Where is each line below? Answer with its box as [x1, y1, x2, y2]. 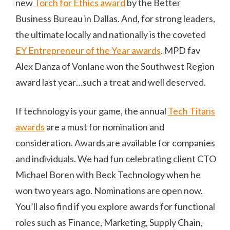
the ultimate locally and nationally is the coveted [15, 28, 206, 40]
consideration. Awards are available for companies [15, 137, 215, 148]
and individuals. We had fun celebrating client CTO [15, 152, 216, 164]
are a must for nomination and [45, 121, 164, 132]
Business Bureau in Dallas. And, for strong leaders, [15, 12, 215, 24]
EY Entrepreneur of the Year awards [15, 44, 161, 56]
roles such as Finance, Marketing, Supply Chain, [15, 216, 203, 228]
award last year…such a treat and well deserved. [15, 76, 206, 88]
